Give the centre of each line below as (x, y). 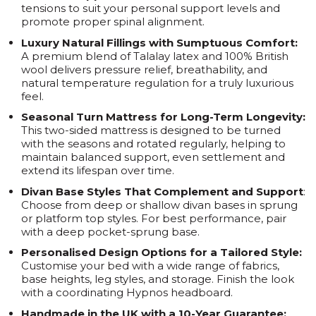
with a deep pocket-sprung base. (110, 231)
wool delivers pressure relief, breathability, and (144, 69)
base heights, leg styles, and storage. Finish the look (158, 279)
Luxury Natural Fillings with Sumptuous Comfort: (159, 42)
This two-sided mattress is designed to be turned (151, 130)
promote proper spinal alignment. (113, 22)
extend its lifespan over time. (98, 171)
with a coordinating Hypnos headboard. (127, 293)
